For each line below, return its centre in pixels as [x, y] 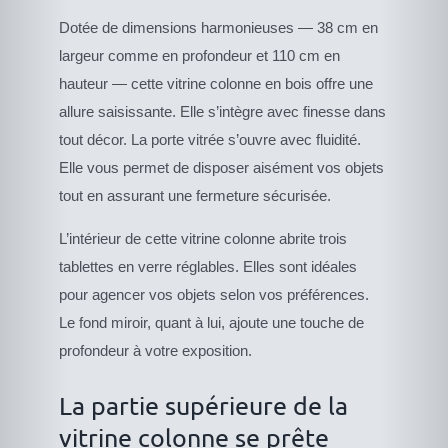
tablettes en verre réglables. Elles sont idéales [208, 266]
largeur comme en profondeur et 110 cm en [200, 55]
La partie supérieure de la [204, 405]
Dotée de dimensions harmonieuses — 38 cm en [219, 27]
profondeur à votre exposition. [156, 350]
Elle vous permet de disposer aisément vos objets [222, 167]
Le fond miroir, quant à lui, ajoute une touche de [212, 322]
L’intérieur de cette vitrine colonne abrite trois [203, 238]
